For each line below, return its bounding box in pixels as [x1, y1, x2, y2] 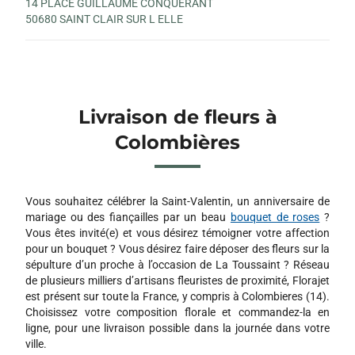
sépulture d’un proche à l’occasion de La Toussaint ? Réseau [25, 258, 330, 271]
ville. [25, 337, 47, 350]
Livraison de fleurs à [78, 105, 277, 128]
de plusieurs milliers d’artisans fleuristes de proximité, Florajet [25, 273, 330, 287]
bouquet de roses [230, 210, 320, 223]
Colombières [115, 130, 240, 154]
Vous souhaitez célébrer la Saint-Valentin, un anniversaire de [25, 194, 330, 208]
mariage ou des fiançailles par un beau [25, 210, 231, 223]
